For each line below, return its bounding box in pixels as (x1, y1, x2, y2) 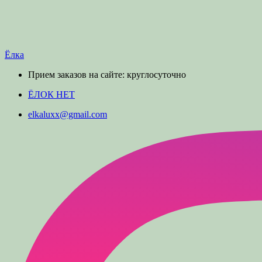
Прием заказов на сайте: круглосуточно (28, 70, 186, 80)
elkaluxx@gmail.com (28, 109, 107, 120)
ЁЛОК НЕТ (28, 89, 75, 100)
